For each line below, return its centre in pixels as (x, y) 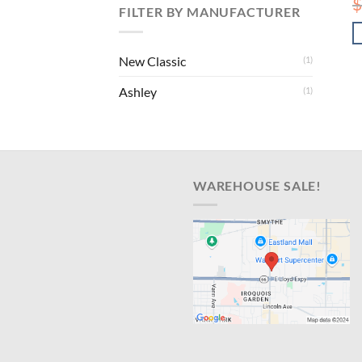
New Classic (152, 61)
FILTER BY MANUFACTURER (210, 12)
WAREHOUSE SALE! (257, 185)
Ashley (138, 91)
